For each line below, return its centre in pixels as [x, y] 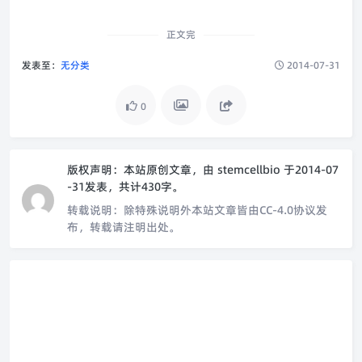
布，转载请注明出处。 [124, 227]
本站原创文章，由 [169, 170]
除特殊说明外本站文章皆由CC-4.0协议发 [225, 210]
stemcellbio [250, 170]
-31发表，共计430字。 [125, 187]
